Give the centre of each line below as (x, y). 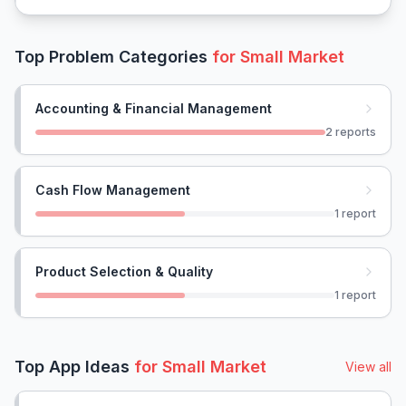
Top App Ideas (74, 367)
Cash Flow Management (113, 190)
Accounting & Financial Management (154, 108)
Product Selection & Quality (124, 271)
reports (356, 132)
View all (368, 367)
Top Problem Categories (113, 57)
